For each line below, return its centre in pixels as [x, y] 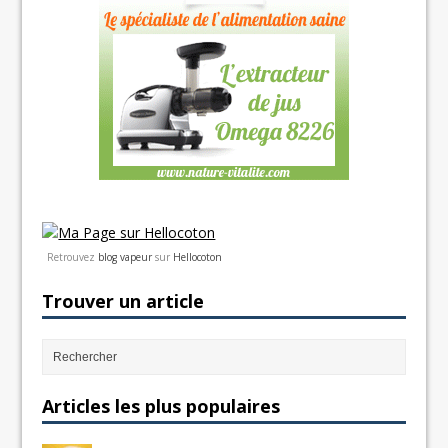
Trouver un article [123, 300]
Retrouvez [73, 256]
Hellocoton [198, 256]
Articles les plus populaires [161, 405]
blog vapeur [125, 256]
